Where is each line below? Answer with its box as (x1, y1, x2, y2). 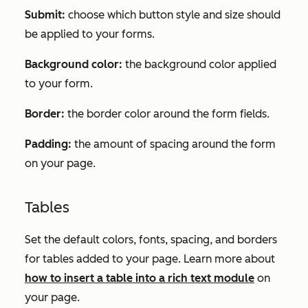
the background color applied (125, 57, 276, 71)
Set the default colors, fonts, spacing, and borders (25, 232, 277, 246)
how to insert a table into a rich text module (25, 271, 254, 285)
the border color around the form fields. (67, 107, 269, 120)
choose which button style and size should (65, 8, 280, 21)
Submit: (25, 8, 65, 21)
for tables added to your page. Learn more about (25, 252, 275, 265)
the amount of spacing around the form (74, 137, 276, 151)
